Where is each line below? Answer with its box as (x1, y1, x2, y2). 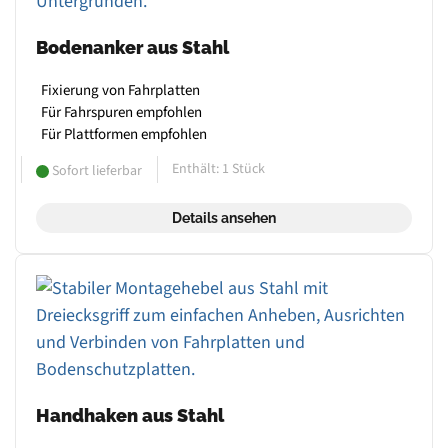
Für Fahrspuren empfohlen (41, 102, 202, 124)
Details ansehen (172, 210, 276, 227)
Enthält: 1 (172, 159, 233, 180)
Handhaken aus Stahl (36, 405, 224, 427)
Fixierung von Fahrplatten (41, 80, 200, 102)
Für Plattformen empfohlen (41, 124, 207, 146)
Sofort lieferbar (49, 161, 142, 182)
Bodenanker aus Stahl (36, 37, 229, 59)
